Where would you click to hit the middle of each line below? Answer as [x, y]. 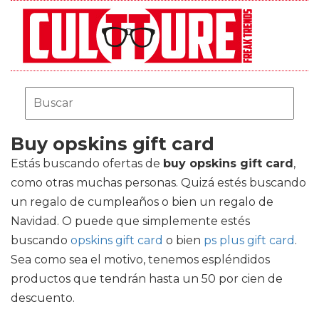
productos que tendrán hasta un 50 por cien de [147, 279]
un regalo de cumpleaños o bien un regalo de [142, 202]
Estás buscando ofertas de [87, 163]
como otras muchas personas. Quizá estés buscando [158, 183]
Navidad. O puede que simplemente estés [130, 221]
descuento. [43, 298]
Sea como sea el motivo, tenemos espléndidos [140, 260]
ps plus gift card [249, 240]
